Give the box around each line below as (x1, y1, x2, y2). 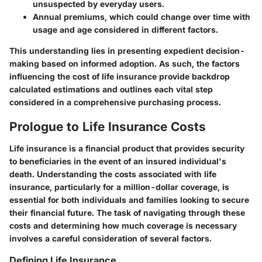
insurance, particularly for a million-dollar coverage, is (9, 182, 229, 192)
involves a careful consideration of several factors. (9, 233, 212, 244)
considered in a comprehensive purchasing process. (9, 96, 221, 107)
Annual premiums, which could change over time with (33, 11, 250, 22)
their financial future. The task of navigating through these (9, 208, 245, 218)
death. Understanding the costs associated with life (9, 169, 216, 180)
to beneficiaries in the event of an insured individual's (9, 156, 226, 167)
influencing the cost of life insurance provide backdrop (9, 71, 230, 81)
